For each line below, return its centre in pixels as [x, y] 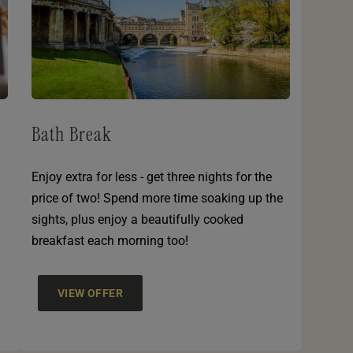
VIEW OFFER [90, 294]
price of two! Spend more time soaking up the [157, 199]
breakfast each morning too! [110, 241]
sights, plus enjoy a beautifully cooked [137, 220]
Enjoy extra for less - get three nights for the [151, 177]
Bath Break [72, 135]
